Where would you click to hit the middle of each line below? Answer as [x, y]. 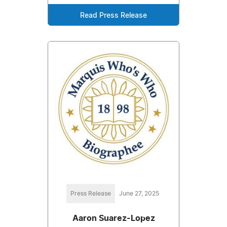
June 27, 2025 [139, 193]
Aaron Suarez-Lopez [113, 218]
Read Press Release [113, 16]
